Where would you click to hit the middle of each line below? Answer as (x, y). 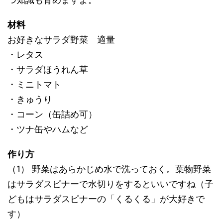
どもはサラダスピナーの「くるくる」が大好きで (106, 199)
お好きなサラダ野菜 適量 (61, 40)
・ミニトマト (34, 84)
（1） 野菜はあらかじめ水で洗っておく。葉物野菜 (109, 169)
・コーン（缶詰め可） (66, 114)
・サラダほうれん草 (48, 69)
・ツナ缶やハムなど (48, 129)
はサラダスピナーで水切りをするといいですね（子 (111, 184)
